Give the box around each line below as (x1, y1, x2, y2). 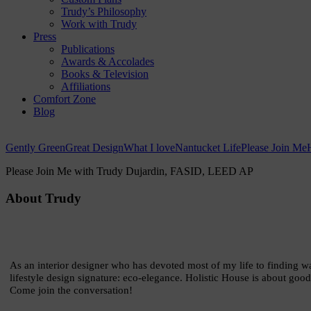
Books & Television (61, 68, 149, 80)
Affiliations (61, 81, 110, 92)
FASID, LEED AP (170, 165, 253, 177)
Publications (61, 43, 115, 55)
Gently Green (6, 142, 65, 153)
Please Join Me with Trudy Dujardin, (6, 165, 170, 177)
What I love (124, 142, 175, 153)
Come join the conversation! (10, 283, 133, 296)
